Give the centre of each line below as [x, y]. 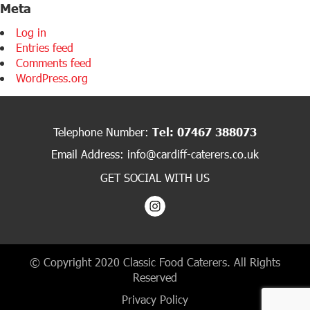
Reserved [155, 277]
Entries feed [45, 47]
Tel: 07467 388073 [204, 131]
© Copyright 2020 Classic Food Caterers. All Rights [155, 262]
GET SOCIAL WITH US [155, 177]
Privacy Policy [155, 299]
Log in [31, 32]
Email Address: [89, 154]
